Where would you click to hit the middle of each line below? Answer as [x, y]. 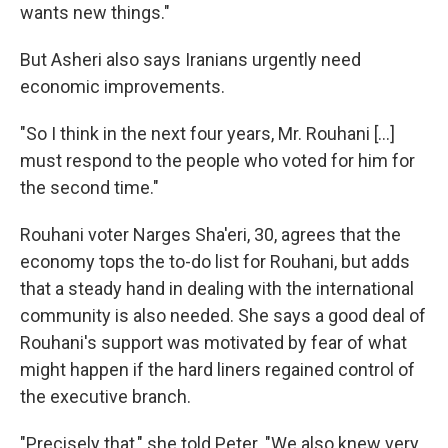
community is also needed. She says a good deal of [223, 315]
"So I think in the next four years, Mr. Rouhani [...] [207, 133]
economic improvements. [122, 86]
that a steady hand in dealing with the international [217, 288]
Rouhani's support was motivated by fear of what [213, 342]
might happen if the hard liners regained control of [217, 369]
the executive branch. [105, 396]
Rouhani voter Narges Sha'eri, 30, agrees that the [210, 234]
